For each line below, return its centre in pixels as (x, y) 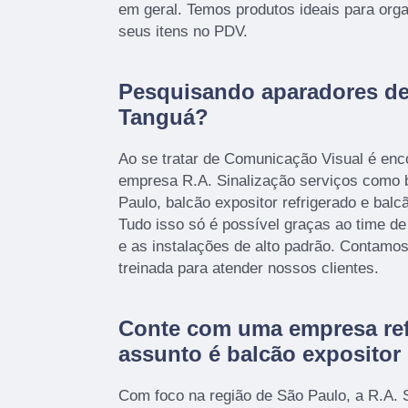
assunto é (173, 354)
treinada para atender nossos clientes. (249, 269)
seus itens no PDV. (183, 32)
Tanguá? (163, 117)
